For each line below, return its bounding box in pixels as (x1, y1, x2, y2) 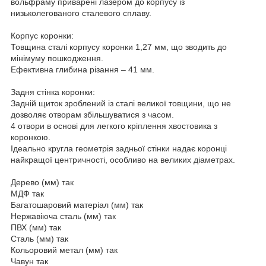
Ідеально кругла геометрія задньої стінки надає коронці (11, 143, 227, 153)
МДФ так (11, 188, 44, 198)
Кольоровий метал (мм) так (11, 245, 118, 255)
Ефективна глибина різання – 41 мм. (11, 64, 154, 74)
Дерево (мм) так (11, 177, 74, 187)
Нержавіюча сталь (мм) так (11, 211, 116, 221)
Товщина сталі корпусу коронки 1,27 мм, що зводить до (11, 42, 227, 52)
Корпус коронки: (11, 30, 74, 40)
